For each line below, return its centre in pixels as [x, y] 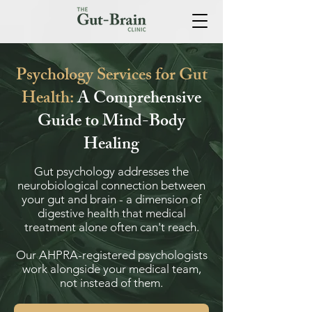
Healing [111, 146]
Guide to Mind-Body [111, 123]
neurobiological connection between [111, 185]
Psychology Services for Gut [111, 77]
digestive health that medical [111, 213]
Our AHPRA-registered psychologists [111, 255]
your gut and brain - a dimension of [111, 199]
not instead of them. [111, 283]
